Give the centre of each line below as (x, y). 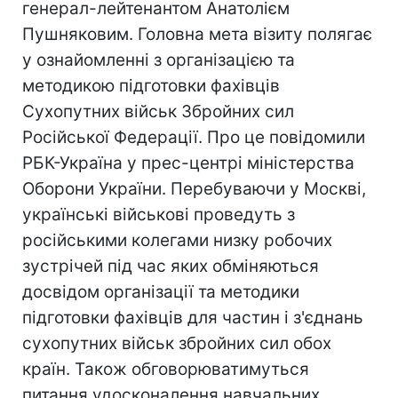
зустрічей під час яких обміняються (171, 266)
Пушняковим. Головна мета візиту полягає (197, 34)
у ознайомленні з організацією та (159, 60)
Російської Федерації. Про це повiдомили (194, 137)
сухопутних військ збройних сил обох (177, 343)
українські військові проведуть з (159, 215)
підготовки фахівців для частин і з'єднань (193, 318)
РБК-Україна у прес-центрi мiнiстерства (188, 163)
